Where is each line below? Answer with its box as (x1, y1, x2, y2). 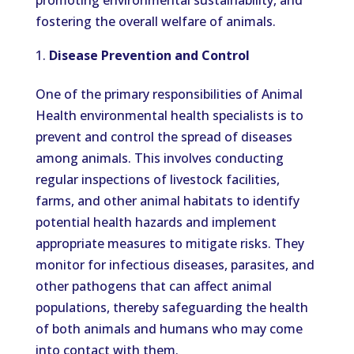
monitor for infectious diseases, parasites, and (35, 256, 314, 273)
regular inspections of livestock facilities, (35, 171, 280, 188)
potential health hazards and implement (35, 213, 277, 231)
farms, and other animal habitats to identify (35, 192, 299, 209)
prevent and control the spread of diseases (35, 128, 292, 145)
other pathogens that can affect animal (35, 277, 272, 295)
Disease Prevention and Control (48, 47, 250, 64)
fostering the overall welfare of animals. (35, 13, 276, 30)
